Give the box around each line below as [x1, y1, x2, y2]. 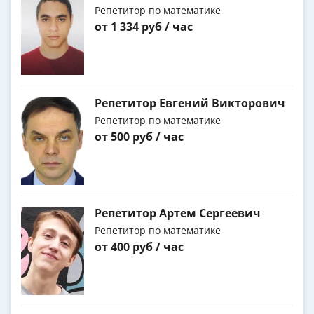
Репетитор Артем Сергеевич [95, 205, 261, 221]
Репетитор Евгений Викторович [95, 95, 285, 111]
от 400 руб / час [95, 239, 184, 255]
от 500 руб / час [95, 129, 184, 145]
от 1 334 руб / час [95, 19, 193, 35]
